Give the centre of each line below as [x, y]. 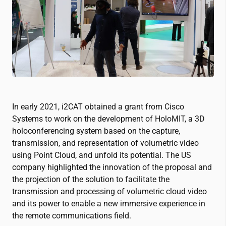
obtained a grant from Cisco [133, 106]
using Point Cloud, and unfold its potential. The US [102, 155]
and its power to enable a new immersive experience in [109, 203]
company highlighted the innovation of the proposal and [112, 167]
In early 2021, [37, 106]
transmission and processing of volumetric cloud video [109, 191]
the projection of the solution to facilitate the [91, 179]
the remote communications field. [72, 215]
